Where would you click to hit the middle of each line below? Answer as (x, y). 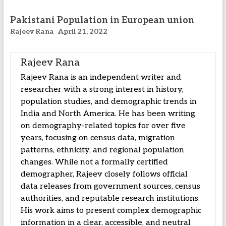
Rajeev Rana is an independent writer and (101, 77)
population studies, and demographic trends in (108, 102)
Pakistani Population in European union (102, 20)
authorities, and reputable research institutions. (110, 199)
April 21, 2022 (82, 32)
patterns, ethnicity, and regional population (102, 150)
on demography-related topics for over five (103, 126)
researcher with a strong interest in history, (102, 90)
